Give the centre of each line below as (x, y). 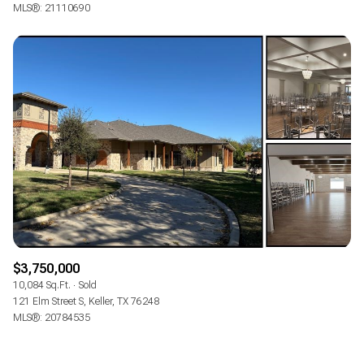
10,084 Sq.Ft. (42, 285)
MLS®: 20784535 (52, 317)
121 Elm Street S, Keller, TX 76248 (86, 301)
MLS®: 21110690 (52, 9)
